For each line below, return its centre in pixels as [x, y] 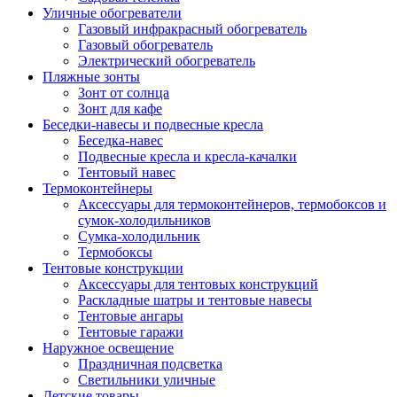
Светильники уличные [147, 380]
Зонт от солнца [124, 93]
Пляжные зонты [91, 77]
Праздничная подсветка [150, 364]
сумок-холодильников [144, 220]
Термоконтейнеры [97, 188]
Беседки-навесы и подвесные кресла [153, 125]
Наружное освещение [108, 348]
